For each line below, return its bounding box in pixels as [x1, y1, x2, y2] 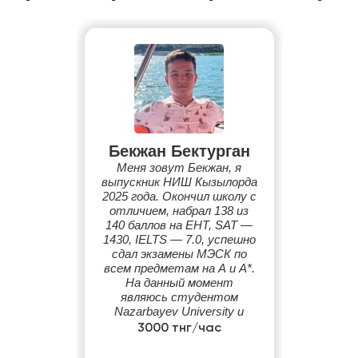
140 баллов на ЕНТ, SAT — [105, 218, 253, 232]
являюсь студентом [120, 290, 238, 304]
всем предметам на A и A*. [103, 261, 255, 275]
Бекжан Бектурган [108, 142, 250, 160]
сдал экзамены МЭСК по [111, 247, 247, 261]
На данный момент [125, 276, 233, 289]
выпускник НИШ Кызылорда [101, 175, 257, 189]
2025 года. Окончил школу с [101, 189, 257, 203]
